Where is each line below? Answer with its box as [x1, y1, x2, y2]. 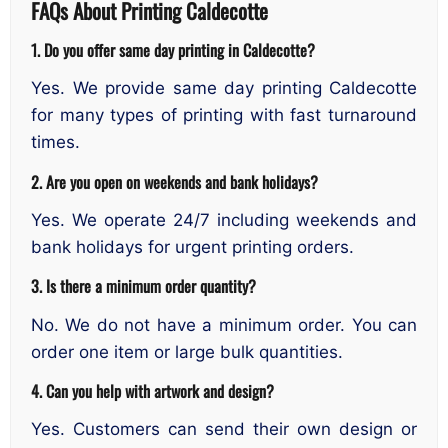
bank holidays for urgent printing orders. [31, 236, 354, 257]
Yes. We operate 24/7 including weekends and [31, 209, 417, 230]
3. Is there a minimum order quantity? [31, 273, 256, 299]
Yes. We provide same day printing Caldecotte [31, 78, 417, 99]
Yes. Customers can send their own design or [31, 419, 417, 440]
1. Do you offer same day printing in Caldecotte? [31, 36, 315, 62]
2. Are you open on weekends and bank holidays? [31, 168, 318, 194]
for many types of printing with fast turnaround [31, 105, 417, 126]
